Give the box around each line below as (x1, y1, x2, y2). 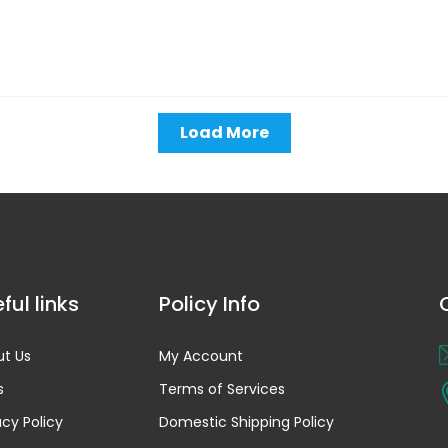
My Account (159, 346, 243, 366)
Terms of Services (159, 379, 285, 399)
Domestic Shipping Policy (159, 412, 334, 432)
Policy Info (159, 290, 260, 318)
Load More (179, 121, 269, 144)
